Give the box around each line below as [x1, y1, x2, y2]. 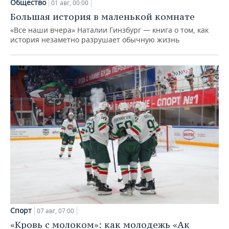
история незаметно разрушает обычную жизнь [10, 34, 179, 44]
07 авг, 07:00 [37, 207, 74, 216]
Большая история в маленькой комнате [10, 10, 195, 22]
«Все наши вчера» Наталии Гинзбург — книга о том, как [10, 25, 209, 35]
